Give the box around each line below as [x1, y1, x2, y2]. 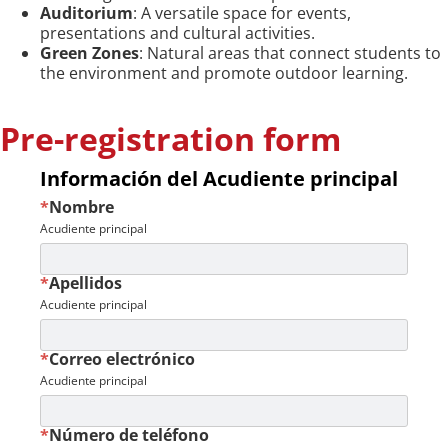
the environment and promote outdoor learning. [40, 61, 408, 84]
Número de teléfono [49, 423, 210, 446]
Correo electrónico [49, 347, 196, 370]
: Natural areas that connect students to [139, 41, 441, 64]
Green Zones [40, 41, 139, 64]
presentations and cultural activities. [40, 21, 315, 44]
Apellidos [49, 271, 123, 294]
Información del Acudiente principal [40, 164, 399, 192]
